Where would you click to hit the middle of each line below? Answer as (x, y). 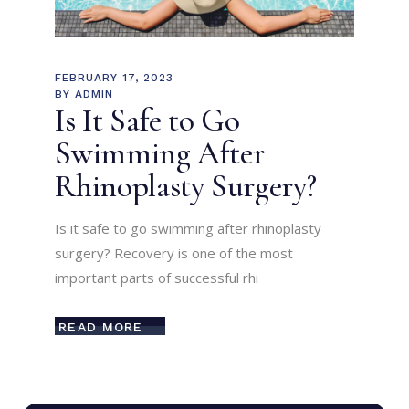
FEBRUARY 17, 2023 (114, 78)
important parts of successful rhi (157, 278)
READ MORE (101, 326)
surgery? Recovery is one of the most (174, 253)
